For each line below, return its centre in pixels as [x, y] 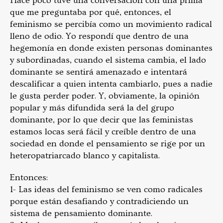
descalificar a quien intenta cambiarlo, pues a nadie [111, 84]
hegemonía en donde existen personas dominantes [111, 48]
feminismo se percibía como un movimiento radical [111, 24]
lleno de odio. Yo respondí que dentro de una [99, 36]
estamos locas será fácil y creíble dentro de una [103, 132]
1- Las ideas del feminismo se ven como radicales [106, 189]
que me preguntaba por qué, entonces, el [91, 12]
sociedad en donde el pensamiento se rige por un [108, 144]
